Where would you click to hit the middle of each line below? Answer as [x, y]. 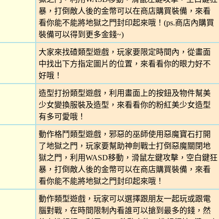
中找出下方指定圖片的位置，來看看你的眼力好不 [124, 64]
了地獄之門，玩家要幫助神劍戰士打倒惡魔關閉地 [124, 146]
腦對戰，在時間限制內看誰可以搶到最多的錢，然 [124, 210]
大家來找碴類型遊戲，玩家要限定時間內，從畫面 [124, 52]
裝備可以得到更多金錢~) [81, 34]
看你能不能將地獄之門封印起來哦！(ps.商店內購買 [126, 23]
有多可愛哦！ [62, 117]
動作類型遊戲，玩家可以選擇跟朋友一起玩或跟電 [124, 199]
